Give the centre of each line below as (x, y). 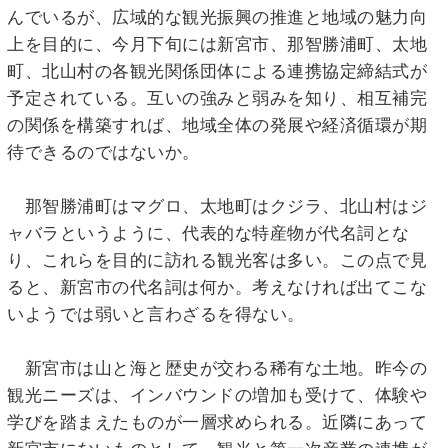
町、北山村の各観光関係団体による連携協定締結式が (217, 70)
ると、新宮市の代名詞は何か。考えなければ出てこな (217, 286)
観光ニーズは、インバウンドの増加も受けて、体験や (217, 394)
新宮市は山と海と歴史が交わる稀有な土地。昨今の (217, 367)
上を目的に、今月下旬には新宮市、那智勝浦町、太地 (217, 43)
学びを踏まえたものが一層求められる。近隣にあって (217, 421)
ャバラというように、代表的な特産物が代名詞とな (208, 232)
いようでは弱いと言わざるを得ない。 (156, 313)
